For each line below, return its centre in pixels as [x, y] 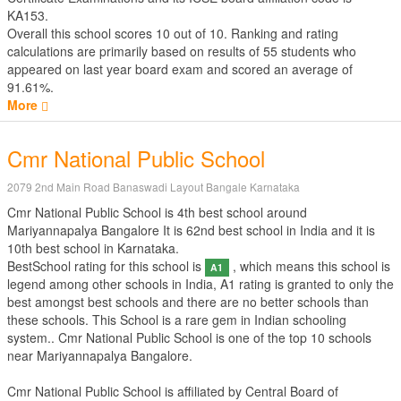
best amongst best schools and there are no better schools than [188, 302]
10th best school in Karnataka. [93, 248]
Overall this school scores [81, 33]
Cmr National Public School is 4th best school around [157, 212]
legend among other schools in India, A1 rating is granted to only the [200, 284]
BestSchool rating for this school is [106, 266]
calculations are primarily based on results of [135, 51]
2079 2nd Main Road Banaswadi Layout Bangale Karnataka [154, 187]
